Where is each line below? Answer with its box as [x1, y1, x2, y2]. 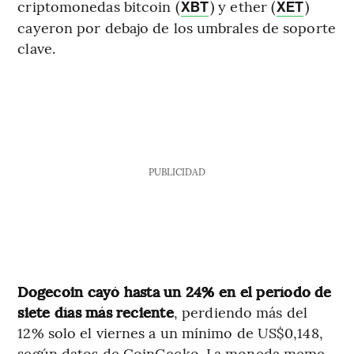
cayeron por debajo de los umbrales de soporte [17, 17, 336, 37]
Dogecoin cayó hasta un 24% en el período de [17, 281, 332, 301]
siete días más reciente [17, 301, 174, 322]
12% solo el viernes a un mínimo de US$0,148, [17, 322, 323, 342]
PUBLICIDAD [148, 164, 205, 178]
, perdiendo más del [173, 301, 307, 322]
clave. [17, 37, 55, 58]
